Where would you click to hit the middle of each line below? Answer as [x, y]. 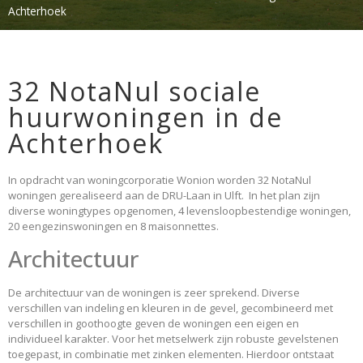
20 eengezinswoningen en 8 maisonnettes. [113, 226]
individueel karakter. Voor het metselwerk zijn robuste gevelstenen [173, 339]
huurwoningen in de [145, 117]
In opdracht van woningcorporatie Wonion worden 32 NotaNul [160, 180]
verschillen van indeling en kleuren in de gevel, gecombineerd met [171, 308]
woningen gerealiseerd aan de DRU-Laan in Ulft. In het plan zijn [164, 195]
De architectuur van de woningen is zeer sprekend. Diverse [154, 293]
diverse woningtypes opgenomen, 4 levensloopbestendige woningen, [179, 211]
